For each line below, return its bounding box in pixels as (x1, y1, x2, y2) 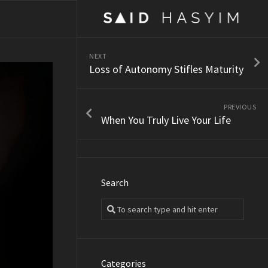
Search (101, 176, 129, 188)
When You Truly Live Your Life (101, 112, 231, 127)
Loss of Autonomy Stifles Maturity (89, 62, 243, 76)
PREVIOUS (224, 102, 256, 111)
